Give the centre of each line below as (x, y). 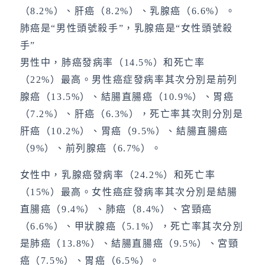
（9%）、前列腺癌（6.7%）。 (91, 148)
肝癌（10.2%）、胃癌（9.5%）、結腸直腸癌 (124, 131)
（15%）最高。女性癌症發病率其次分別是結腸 (129, 192)
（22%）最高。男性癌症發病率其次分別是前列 (129, 80)
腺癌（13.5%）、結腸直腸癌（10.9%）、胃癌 (127, 97)
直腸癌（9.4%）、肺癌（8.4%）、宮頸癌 (116, 209)
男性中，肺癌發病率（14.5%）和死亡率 (112, 62)
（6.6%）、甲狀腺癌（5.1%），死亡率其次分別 (132, 226)
